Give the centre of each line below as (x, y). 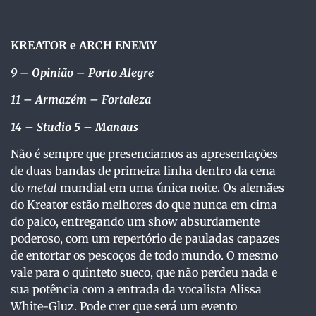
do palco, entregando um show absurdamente (135, 221)
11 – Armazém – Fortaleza (81, 100)
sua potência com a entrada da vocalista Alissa (136, 289)
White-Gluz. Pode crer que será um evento (124, 306)
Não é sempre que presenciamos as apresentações (144, 153)
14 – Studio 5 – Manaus (74, 127)
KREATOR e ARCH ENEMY (84, 45)
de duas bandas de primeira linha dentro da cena (143, 170)
